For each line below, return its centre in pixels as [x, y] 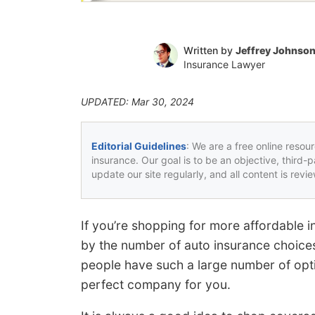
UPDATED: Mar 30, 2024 [137, 101]
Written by [209, 50]
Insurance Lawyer [224, 64]
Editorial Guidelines [139, 146]
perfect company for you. [156, 284]
